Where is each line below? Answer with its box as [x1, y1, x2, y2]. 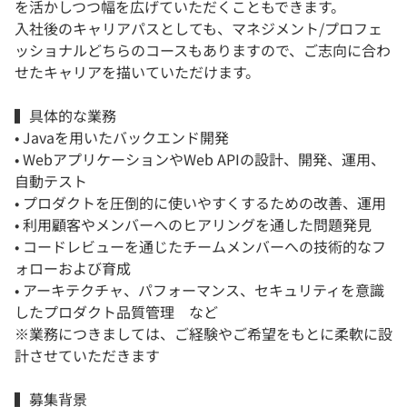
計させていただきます [15, 344, 160, 367]
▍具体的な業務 [15, 104, 116, 127]
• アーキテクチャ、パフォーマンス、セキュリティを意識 [15, 279, 384, 302]
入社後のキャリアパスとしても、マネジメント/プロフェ [15, 17, 382, 40]
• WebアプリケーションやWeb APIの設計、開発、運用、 [15, 148, 385, 171]
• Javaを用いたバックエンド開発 [15, 126, 229, 149]
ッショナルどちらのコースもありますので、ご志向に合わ [15, 39, 391, 62]
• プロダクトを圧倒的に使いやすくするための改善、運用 [15, 192, 386, 214]
